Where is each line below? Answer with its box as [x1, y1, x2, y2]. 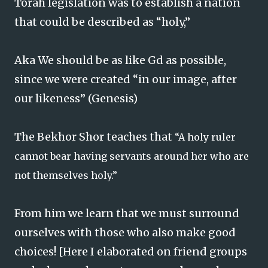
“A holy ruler [175, 131, 236, 143]
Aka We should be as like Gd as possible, [14, 53, 226, 67]
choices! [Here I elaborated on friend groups [14, 245, 247, 258]
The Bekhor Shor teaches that [14, 130, 175, 144]
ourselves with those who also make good [14, 226, 236, 239]
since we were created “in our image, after [14, 72, 237, 86]
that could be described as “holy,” [14, 15, 190, 29]
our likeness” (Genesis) [14, 92, 138, 105]
